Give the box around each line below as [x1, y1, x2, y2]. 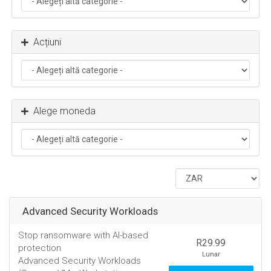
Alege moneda [28, 105, 96, 117]
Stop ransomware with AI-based [18, 230, 148, 241]
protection [18, 243, 61, 253]
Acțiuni [28, 36, 61, 48]
